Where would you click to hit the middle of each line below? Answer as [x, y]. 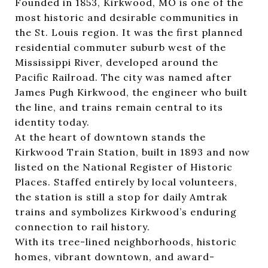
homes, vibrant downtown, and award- [115, 256]
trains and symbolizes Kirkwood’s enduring [126, 211]
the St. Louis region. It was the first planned [129, 32]
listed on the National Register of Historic [124, 167]
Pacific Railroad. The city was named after [124, 77]
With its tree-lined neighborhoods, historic [126, 241]
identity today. [52, 122]
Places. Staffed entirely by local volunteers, [126, 182]
